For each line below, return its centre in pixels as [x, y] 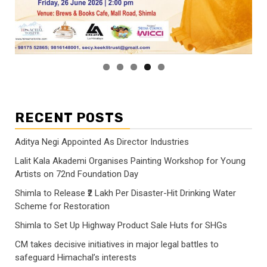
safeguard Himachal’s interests [76, 257]
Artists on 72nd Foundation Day [77, 174]
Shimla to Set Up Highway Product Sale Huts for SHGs [121, 225]
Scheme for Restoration [62, 206]
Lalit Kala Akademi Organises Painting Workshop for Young [130, 161]
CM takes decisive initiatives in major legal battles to [117, 244]
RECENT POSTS [69, 117]
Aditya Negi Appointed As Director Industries [102, 142]
